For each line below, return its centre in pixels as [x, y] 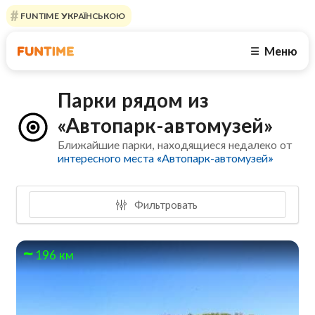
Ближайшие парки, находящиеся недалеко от [175, 145]
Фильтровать [165, 204]
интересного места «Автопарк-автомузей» [166, 158]
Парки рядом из [134, 100]
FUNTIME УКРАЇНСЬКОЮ [71, 16]
